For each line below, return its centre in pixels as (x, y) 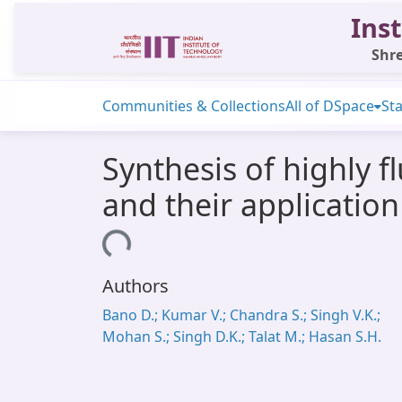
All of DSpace (330, 106)
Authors (135, 286)
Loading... (95, 246)
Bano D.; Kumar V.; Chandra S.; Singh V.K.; (241, 315)
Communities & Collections (194, 106)
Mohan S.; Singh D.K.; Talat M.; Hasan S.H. (242, 336)
